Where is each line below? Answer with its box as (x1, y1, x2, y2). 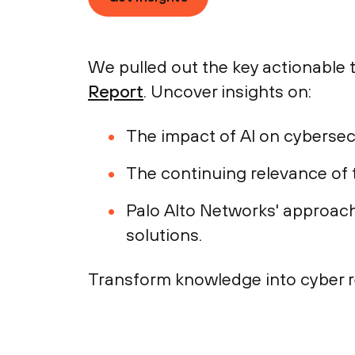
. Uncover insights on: (143, 81, 311, 101)
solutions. (126, 224, 202, 245)
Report (88, 81, 143, 101)
